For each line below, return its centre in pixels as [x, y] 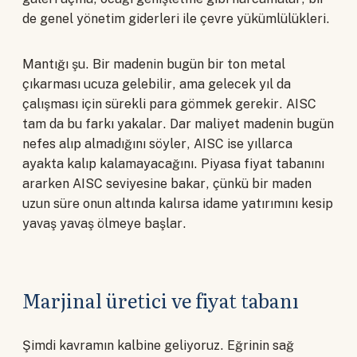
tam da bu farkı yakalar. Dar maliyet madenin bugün [178, 124]
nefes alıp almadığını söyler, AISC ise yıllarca [157, 144]
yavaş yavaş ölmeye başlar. [104, 224]
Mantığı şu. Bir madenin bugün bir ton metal [154, 65]
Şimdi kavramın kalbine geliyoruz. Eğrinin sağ [158, 346]
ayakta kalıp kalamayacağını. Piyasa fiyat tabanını [173, 164]
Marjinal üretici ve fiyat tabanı [161, 300]
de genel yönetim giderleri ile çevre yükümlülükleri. [176, 19]
